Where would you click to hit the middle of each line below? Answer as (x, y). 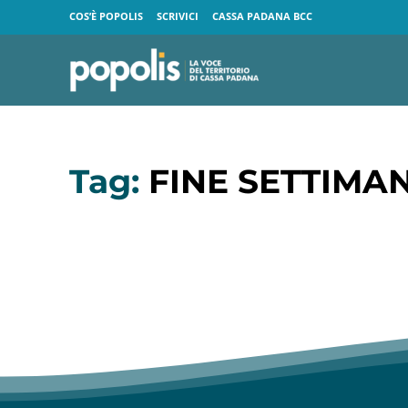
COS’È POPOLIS (106, 16)
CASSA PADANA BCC (262, 16)
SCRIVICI (178, 16)
